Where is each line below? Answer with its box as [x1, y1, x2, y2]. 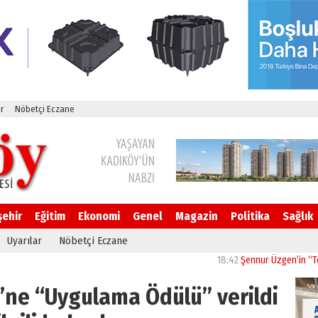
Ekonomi [78, 209, 120, 223]
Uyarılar [7, 234, 42, 247]
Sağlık [283, 209, 313, 223]
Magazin [175, 209, 218, 223]
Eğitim [35, 209, 65, 223]
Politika [231, 209, 270, 223]
